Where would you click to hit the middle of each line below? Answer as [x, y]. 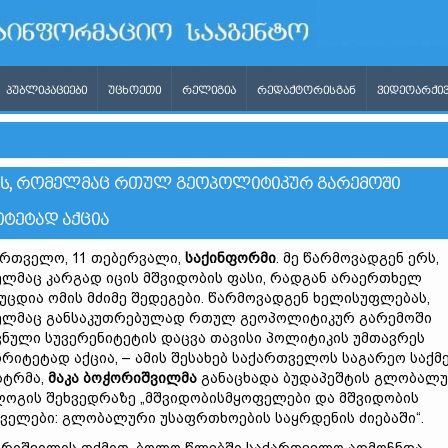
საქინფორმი [230, 258]
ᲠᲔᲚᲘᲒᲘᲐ [209, 91]
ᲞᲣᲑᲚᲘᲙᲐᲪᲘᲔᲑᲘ [46, 91]
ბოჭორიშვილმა [140, 378]
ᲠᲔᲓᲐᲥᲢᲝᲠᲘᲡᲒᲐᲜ [306, 91]
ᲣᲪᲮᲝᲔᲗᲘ [134, 91]
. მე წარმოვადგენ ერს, [357, 258]
